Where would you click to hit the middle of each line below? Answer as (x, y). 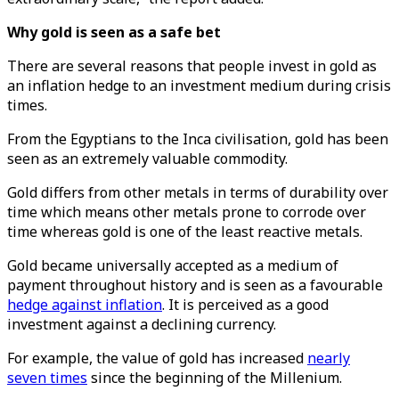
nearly (329, 358)
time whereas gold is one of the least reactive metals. (187, 232)
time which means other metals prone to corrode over (187, 212)
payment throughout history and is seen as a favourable (195, 285)
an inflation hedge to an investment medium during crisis (199, 85)
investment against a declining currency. (142, 324)
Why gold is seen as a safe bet (114, 32)
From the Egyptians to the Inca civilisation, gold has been (198, 139)
